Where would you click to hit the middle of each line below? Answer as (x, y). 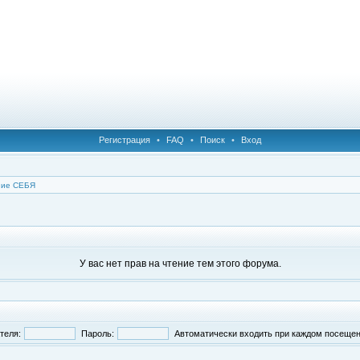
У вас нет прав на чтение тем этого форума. (180, 264)
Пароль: (98, 333)
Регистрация (125, 140)
